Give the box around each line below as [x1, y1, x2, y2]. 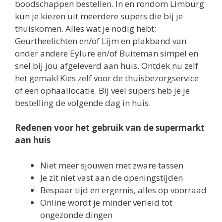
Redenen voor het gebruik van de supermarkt [15, 122, 205, 134]
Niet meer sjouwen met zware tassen [40, 159, 183, 171]
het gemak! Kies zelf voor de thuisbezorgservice [15, 72, 199, 84]
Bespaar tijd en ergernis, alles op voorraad [40, 184, 207, 196]
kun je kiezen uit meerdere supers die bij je [15, 10, 183, 22]
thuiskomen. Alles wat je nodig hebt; [15, 22, 156, 34]
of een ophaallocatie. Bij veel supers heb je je [15, 84, 190, 96]
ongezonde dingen [40, 209, 112, 221]
